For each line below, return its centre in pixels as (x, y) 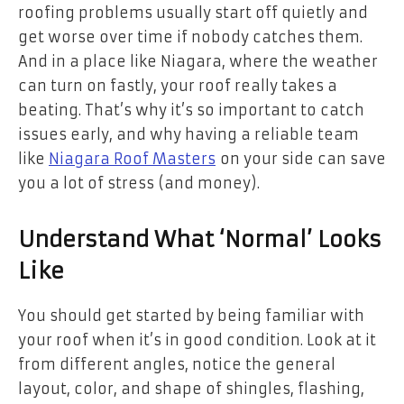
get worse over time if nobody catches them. (190, 37)
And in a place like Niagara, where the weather (198, 61)
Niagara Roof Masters (132, 158)
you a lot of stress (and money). (139, 183)
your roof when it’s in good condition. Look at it (197, 340)
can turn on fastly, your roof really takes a (178, 85)
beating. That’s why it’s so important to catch (191, 110)
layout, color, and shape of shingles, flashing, (191, 388)
